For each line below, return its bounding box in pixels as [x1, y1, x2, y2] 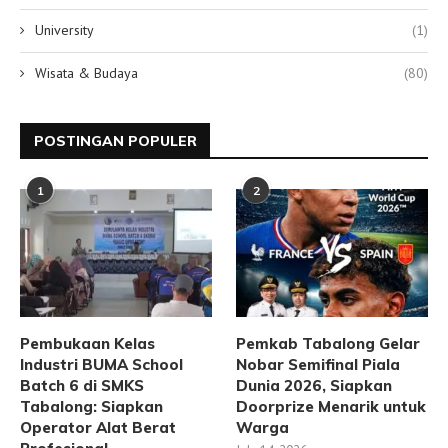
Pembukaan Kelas [20, 334, 155, 354]
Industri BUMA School [20, 355, 183, 375]
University [35, 21, 94, 40]
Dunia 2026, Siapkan [236, 376, 393, 396]
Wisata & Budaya [35, 64, 138, 83]
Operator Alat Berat [20, 418, 176, 438]
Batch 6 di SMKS [20, 376, 144, 396]
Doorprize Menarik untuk [236, 397, 427, 417]
